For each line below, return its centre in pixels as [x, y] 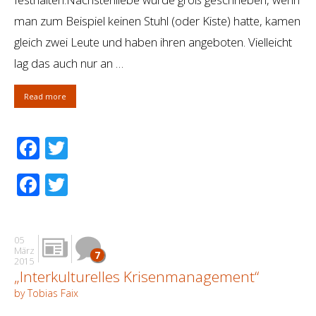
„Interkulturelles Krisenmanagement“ [136, 277]
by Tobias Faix [46, 293]
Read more [45, 97]
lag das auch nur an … [69, 63]
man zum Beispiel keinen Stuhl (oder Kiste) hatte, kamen [157, 21]
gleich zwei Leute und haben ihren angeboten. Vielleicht [153, 42]
